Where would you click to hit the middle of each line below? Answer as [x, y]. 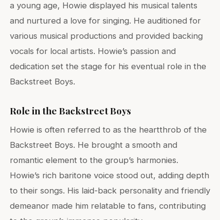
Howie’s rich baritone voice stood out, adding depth [110, 175]
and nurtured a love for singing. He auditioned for [105, 20]
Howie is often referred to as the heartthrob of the [108, 129]
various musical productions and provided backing [106, 36]
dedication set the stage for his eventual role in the [108, 66]
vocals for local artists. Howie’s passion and [93, 51]
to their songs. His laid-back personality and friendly [110, 190]
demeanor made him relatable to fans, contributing [108, 206]
